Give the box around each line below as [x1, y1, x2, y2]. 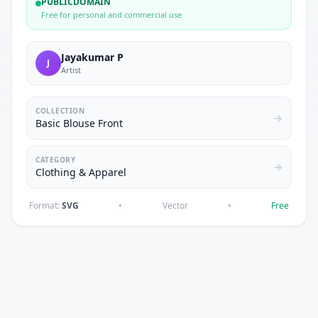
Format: [29, 199, 62, 212]
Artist [61, 65, 81, 75]
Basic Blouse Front [35, 116, 123, 130]
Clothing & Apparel [35, 165, 126, 179]
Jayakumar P [61, 50, 124, 64]
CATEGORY [35, 155, 75, 165]
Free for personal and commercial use [41, 9, 182, 20]
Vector [162, 199, 188, 212]
